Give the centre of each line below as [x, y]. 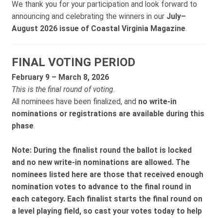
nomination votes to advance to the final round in [101, 187]
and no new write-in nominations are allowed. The [101, 162]
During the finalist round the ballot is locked [113, 150]
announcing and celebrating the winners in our [89, 16]
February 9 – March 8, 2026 [60, 77]
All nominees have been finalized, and [75, 101]
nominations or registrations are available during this [108, 114]
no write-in [157, 101]
